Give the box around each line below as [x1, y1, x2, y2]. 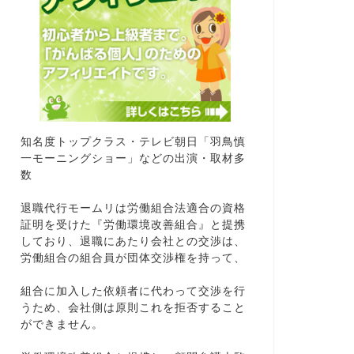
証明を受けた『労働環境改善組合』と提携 [20, 218, 246, 231]
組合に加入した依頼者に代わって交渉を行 [20, 284, 246, 297]
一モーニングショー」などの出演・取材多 [20, 152, 246, 164]
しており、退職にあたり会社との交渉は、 [20, 235, 246, 247]
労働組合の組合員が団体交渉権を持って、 [20, 251, 246, 264]
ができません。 [20, 318, 104, 330]
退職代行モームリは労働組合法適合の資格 [20, 201, 246, 214]
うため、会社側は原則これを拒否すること [20, 301, 246, 314]
